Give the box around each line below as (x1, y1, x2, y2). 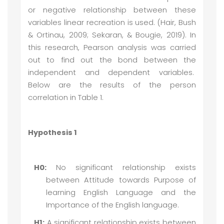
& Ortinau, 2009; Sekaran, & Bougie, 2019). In (28, 30, 196, 40)
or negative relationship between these (28, 5, 196, 15)
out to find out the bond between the (28, 55, 196, 65)
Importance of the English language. (46, 200, 179, 210)
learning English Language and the (46, 187, 196, 197)
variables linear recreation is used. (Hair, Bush (28, 17, 196, 27)
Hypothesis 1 (28, 127, 77, 137)
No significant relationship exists (46, 162, 196, 172)
